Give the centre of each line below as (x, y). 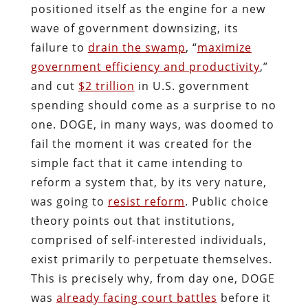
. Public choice (227, 201)
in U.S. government (192, 86)
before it (244, 297)
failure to (59, 47)
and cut (54, 86)
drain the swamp (136, 47)
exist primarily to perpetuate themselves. (151, 259)
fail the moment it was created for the (141, 143)
